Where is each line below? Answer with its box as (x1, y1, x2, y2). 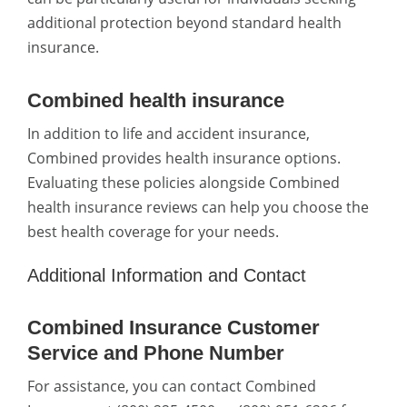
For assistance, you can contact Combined (27, 375, 316, 396)
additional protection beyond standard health (27, 13, 342, 34)
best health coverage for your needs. (27, 221, 279, 242)
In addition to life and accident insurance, (27, 123, 310, 144)
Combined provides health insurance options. (27, 147, 341, 168)
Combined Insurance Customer (27, 315, 320, 339)
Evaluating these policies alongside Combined (27, 172, 340, 193)
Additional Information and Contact (27, 264, 306, 285)
